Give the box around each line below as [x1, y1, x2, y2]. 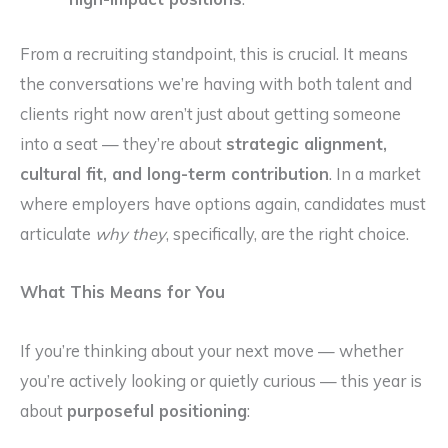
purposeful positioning [67, 401, 247, 422]
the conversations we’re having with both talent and [20, 73, 412, 94]
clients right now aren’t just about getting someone [20, 103, 401, 124]
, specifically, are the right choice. [166, 223, 409, 244]
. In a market [329, 163, 421, 184]
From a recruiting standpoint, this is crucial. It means [20, 43, 408, 64]
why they [95, 223, 166, 244]
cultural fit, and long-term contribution [20, 163, 329, 184]
